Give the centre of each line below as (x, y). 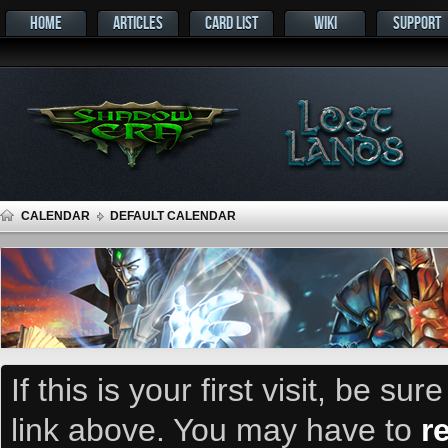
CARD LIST (231, 22)
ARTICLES (138, 22)
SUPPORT (417, 22)
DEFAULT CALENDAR (173, 216)
